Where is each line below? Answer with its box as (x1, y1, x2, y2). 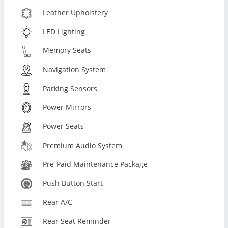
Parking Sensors (43, 83, 98, 93)
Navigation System (43, 64, 106, 74)
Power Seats (43, 121, 84, 131)
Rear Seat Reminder (43, 216, 111, 226)
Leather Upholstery (43, 7, 108, 17)
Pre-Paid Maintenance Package (43, 159, 148, 169)
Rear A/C (43, 197, 73, 207)
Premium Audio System (43, 140, 123, 150)
